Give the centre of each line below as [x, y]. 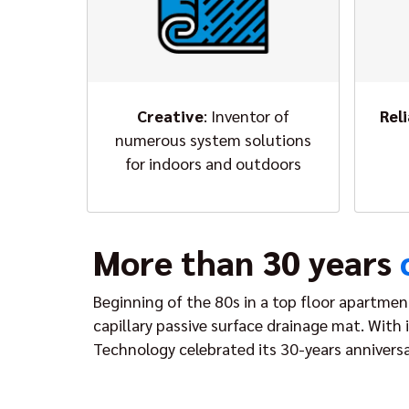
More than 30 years [246, 262]
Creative [170, 115]
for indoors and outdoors [213, 163]
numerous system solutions [213, 139]
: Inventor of [246, 115]
